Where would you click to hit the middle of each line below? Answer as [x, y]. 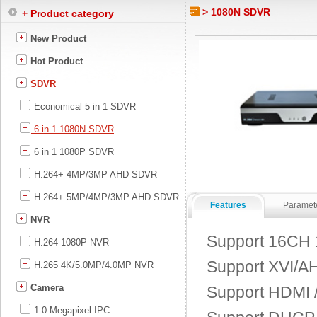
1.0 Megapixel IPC [70, 310]
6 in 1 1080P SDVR [73, 152]
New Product [57, 39]
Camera [46, 288]
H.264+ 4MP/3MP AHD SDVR [94, 174]
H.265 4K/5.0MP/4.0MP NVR [92, 265]
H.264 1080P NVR [70, 242]
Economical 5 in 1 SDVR [83, 106]
